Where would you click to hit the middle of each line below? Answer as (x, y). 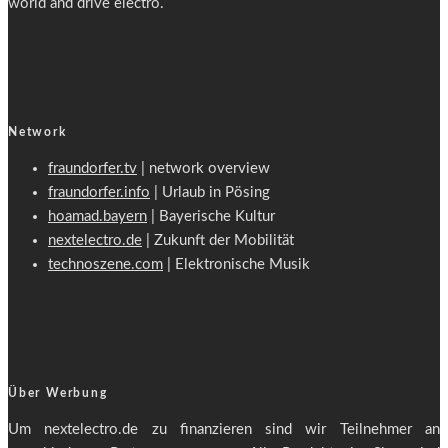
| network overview (203, 168)
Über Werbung (58, 392)
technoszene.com (105, 264)
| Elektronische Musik (236, 264)
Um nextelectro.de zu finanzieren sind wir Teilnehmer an (224, 429)
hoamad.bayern (97, 216)
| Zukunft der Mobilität (218, 240)
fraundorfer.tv (92, 168)
